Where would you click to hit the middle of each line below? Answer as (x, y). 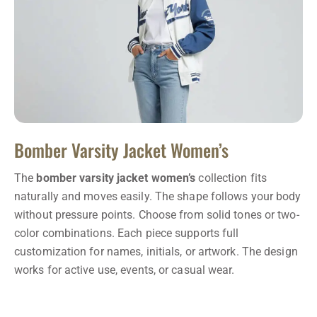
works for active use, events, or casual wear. (125, 270)
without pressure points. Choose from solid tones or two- (157, 215)
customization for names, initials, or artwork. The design (156, 252)
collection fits (231, 178)
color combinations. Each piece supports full (127, 234)
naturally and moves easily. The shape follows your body (158, 197)
